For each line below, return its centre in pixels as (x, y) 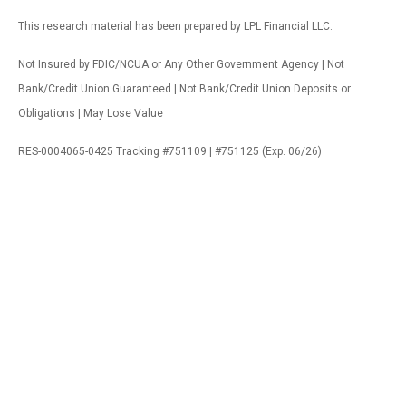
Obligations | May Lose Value (91, 114)
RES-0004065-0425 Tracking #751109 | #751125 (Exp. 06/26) (170, 152)
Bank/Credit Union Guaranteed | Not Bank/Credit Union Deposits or (184, 89)
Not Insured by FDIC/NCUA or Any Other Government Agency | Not (181, 65)
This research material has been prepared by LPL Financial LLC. (175, 27)
